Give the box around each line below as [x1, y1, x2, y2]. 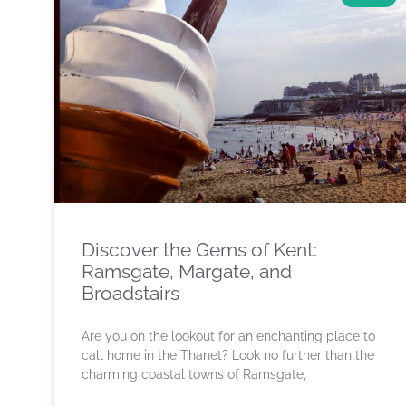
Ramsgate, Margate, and [82, 260, 292, 284]
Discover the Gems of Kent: [82, 238, 317, 262]
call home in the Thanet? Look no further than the [82, 348, 374, 363]
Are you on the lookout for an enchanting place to [82, 329, 375, 344]
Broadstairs [82, 282, 179, 305]
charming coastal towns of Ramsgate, [82, 367, 306, 382]
